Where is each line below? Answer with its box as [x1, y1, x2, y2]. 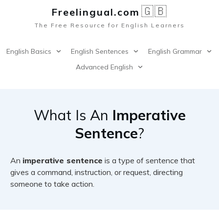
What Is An [33, 106, 112, 124]
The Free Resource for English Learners [34, 22, 185, 29]
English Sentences [71, 47, 129, 56]
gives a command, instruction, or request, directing [10, 167, 183, 177]
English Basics [6, 47, 51, 56]
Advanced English [75, 63, 133, 71]
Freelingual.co [51, 6, 130, 18]
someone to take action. [10, 179, 94, 189]
